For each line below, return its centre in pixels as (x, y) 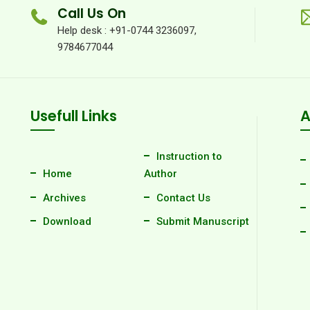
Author (161, 174)
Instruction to (189, 156)
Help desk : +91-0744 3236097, (127, 30)
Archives (64, 198)
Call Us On (92, 13)
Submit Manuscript (203, 221)
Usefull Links (74, 116)
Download (67, 221)
